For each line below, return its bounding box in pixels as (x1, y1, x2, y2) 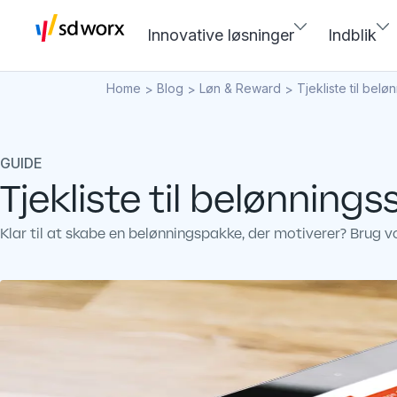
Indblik (328, 26, 377, 44)
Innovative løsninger (147, 26, 294, 44)
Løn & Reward (199, 81, 281, 96)
